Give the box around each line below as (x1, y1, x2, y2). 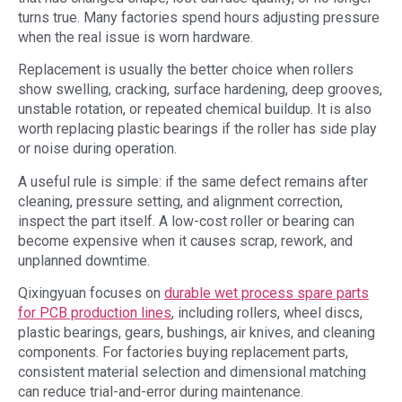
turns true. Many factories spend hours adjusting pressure (18, 8, 380, 26)
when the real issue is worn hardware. (18, 28, 253, 46)
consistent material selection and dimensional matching (18, 363, 366, 381)
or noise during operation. (18, 140, 177, 158)
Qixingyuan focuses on (18, 284, 164, 302)
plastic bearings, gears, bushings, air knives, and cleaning (18, 324, 375, 342)
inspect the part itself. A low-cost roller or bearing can (18, 212, 354, 230)
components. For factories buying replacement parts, (18, 344, 348, 362)
